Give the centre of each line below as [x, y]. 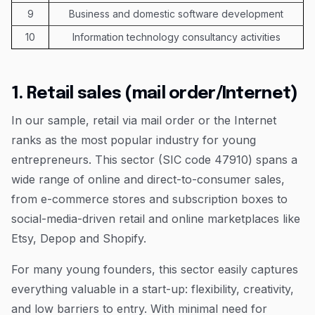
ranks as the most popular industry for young [134, 140]
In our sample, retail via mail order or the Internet [144, 120]
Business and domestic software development [176, 13]
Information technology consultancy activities [176, 37]
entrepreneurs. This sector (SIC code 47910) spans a [154, 159]
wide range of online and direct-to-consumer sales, [148, 179]
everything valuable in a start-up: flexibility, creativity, [153, 289]
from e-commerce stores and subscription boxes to [149, 199]
